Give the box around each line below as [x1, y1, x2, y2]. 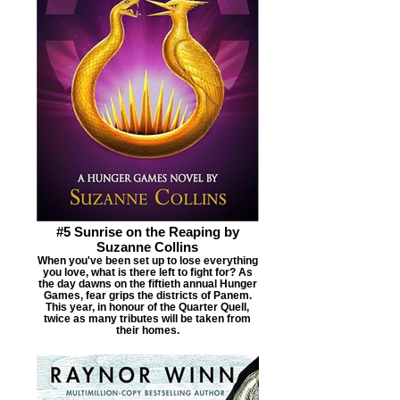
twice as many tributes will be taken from [44, 312, 251, 324]
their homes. [115, 323, 179, 336]
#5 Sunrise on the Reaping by [55, 223, 239, 239]
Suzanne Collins [96, 238, 198, 254]
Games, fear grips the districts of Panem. [43, 288, 252, 301]
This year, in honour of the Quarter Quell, [46, 300, 249, 312]
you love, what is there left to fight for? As [42, 265, 253, 278]
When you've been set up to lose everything [37, 254, 258, 266]
